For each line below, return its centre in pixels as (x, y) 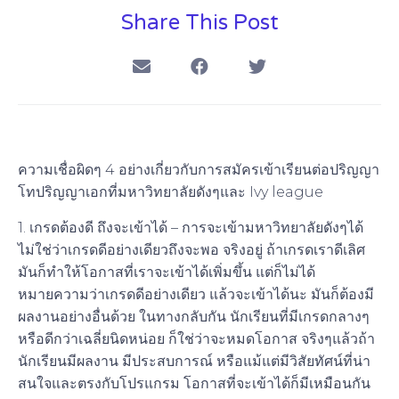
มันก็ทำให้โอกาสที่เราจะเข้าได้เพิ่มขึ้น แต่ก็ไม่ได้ (167, 272)
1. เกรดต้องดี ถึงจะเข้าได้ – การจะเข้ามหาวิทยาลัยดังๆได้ (191, 227)
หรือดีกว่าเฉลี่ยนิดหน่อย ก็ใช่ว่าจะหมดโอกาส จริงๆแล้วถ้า (196, 338)
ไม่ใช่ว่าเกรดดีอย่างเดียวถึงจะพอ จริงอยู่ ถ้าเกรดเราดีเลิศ (191, 249)
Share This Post (199, 23)
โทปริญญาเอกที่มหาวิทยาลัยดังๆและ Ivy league (171, 192)
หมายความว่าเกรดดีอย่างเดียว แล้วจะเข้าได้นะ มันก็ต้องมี (196, 294)
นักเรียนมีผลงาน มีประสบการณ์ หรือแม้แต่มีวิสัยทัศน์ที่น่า (194, 361)
